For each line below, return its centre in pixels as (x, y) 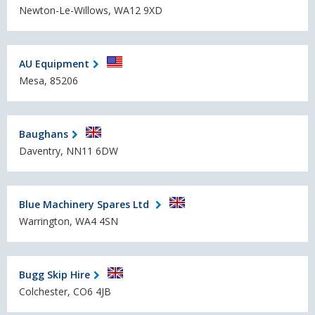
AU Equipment (54, 63)
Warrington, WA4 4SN (69, 221)
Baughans (44, 134)
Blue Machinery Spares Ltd (85, 204)
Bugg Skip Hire (54, 274)
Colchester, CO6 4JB (65, 292)
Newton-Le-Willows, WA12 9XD (91, 11)
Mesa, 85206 (49, 81)
